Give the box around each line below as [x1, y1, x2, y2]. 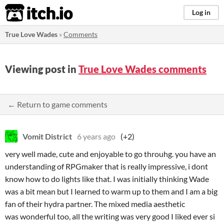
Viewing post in [5, 63, 78, 75]
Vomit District [22, 131, 72, 141]
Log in [192, 8, 210, 16]
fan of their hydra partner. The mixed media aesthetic [5, 199, 185, 208]
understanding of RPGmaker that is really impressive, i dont [5, 161, 208, 171]
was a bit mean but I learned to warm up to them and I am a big [5, 186, 217, 196]
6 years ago [77, 131, 115, 141]
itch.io [4, 3, 48, 23]
